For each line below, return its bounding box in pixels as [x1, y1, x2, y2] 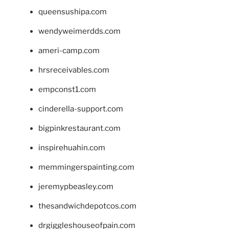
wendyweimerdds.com [38, 26, 121, 36]
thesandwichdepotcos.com [38, 201, 136, 211]
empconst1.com [38, 84, 96, 94]
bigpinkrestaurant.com [38, 123, 121, 133]
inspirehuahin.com [38, 143, 105, 152]
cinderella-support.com [38, 104, 123, 113]
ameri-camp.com [38, 45, 100, 55]
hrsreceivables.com [38, 65, 109, 75]
